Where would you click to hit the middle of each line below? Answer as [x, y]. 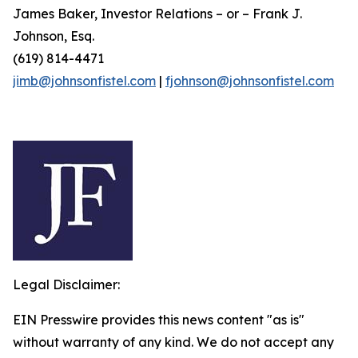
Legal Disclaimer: [66, 284]
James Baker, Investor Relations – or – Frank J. [157, 14]
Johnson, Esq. [54, 36]
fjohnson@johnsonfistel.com [250, 81]
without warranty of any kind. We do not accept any [173, 342]
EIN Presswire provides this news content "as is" [159, 320]
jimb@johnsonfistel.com [84, 81]
